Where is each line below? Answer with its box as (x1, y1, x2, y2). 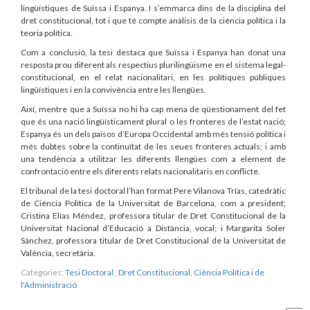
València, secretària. (21, 247, 95, 258)
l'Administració (21, 279, 77, 290)
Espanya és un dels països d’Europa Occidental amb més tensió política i (21, 128, 286, 139)
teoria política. (21, 27, 74, 38)
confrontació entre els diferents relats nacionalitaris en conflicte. (21, 165, 260, 176)
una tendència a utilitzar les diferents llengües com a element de (21, 153, 286, 164)
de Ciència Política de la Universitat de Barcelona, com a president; (21, 197, 286, 208)
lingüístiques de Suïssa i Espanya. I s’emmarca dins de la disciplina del (21, 2, 286, 13)
